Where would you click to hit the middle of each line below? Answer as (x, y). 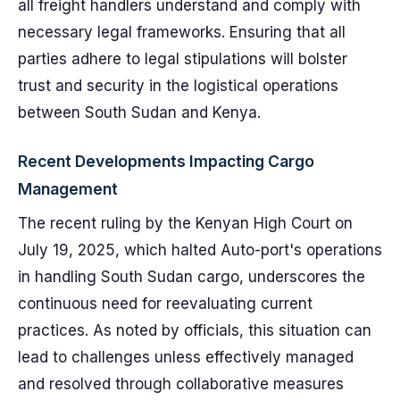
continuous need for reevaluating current (165, 304)
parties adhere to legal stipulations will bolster (183, 59)
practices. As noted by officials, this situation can (195, 330)
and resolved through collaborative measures (181, 384)
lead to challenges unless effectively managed (186, 357)
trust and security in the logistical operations (178, 86)
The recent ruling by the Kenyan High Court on (185, 223)
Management (68, 189)
